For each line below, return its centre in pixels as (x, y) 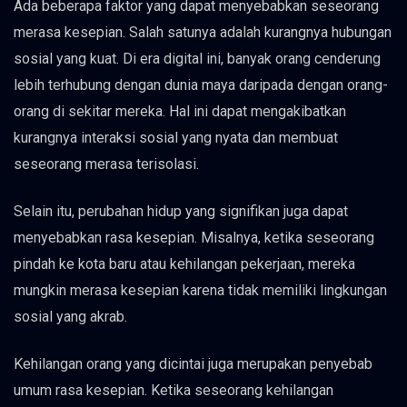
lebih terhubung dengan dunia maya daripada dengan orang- (201, 84)
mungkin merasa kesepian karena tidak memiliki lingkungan (200, 290)
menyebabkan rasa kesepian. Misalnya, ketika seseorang (194, 237)
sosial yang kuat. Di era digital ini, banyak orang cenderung (197, 58)
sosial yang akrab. (70, 316)
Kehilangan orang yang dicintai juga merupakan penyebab (193, 363)
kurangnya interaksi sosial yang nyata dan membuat (176, 137)
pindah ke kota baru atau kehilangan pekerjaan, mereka (184, 263)
